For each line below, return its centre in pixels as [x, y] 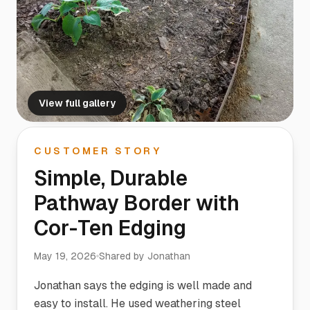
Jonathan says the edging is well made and [143, 285]
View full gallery [77, 103]
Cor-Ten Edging [110, 228]
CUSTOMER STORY [98, 151]
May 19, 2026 [65, 256]
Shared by [123, 256]
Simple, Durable [111, 178]
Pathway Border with [137, 203]
